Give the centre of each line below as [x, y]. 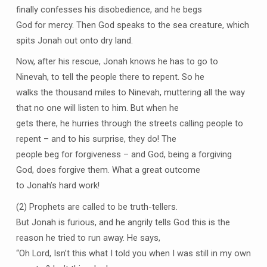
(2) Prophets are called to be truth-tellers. [97, 207]
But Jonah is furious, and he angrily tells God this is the [123, 223]
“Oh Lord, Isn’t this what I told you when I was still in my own [133, 254]
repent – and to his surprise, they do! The [96, 139]
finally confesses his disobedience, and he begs [109, 9]
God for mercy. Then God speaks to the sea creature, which [132, 25]
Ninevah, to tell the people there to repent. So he [110, 77]
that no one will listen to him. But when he [97, 108]
